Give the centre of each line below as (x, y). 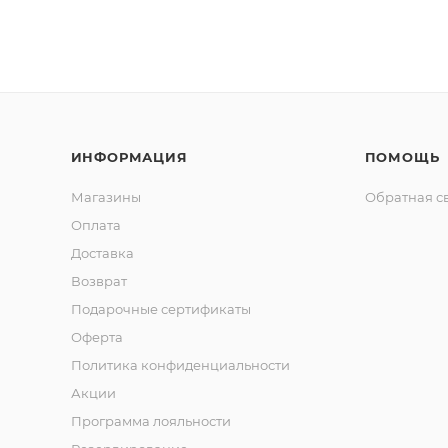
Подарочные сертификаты (160, 309)
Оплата (95, 225)
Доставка (102, 253)
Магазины (105, 197)
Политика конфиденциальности (180, 365)
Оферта (96, 337)
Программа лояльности (150, 421)
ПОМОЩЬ (402, 157)
